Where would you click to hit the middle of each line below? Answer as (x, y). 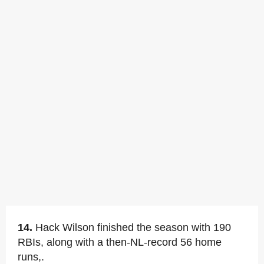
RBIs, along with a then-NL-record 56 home (120, 242)
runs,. (31, 257)
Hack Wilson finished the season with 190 (133, 227)
